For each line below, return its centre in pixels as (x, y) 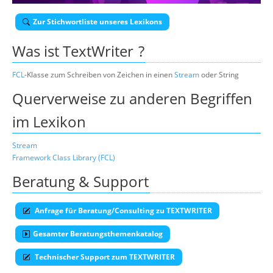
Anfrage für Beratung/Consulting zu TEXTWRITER (122, 211)
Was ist (37, 51)
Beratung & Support (80, 181)
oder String (219, 75)
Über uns (92, 15)
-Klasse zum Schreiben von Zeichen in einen (99, 75)
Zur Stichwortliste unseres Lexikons (97, 22)
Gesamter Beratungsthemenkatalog (98, 234)
